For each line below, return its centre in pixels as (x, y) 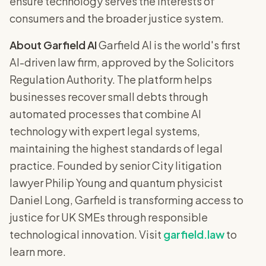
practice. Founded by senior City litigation (115, 165)
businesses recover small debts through (109, 96)
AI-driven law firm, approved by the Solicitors (122, 62)
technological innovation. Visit (86, 234)
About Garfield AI (53, 45)
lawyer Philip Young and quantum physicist (116, 183)
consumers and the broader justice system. (117, 18)
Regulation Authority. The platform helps (111, 79)
